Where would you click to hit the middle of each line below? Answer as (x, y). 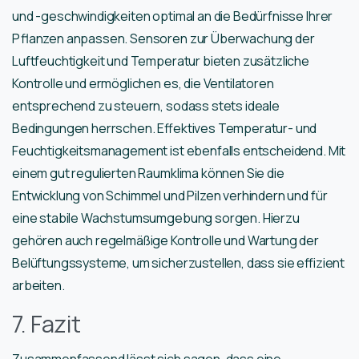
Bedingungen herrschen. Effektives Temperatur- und (165, 129)
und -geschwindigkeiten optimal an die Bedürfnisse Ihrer (173, 16)
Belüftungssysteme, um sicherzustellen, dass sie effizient (179, 263)
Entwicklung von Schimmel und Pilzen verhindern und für (170, 196)
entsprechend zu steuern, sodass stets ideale (146, 106)
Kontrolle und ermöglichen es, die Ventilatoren (143, 84)
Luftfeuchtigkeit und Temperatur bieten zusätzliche (161, 61)
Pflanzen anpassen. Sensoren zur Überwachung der (163, 39)
